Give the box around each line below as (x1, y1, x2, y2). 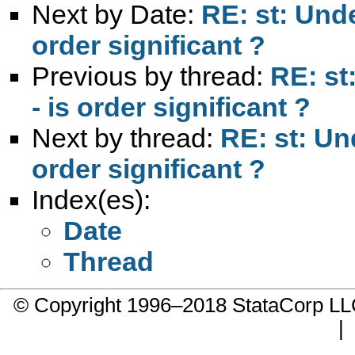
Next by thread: (32, 122, 220, 153)
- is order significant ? (32, 91, 311, 122)
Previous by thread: (32, 60, 270, 91)
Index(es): (32, 184, 151, 215)
